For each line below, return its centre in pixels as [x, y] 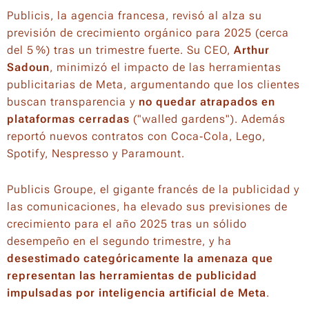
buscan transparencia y [73, 102]
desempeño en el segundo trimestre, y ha [119, 241]
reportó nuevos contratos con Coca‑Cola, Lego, [136, 136]
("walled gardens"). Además [208, 119]
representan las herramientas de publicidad [132, 276]
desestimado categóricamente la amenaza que [140, 258]
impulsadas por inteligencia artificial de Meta [137, 293]
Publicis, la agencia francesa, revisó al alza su [134, 16]
